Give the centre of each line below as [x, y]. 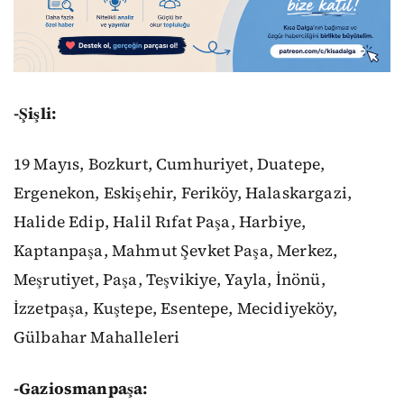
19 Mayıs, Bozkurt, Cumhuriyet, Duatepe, [170, 165]
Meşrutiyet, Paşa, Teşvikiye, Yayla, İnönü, [170, 280]
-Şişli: [35, 113]
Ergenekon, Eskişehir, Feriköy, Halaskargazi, [183, 193]
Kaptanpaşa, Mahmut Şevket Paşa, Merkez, [176, 251]
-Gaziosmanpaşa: [81, 388]
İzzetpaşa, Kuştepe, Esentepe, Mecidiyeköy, [175, 309]
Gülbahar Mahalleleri [97, 338]
